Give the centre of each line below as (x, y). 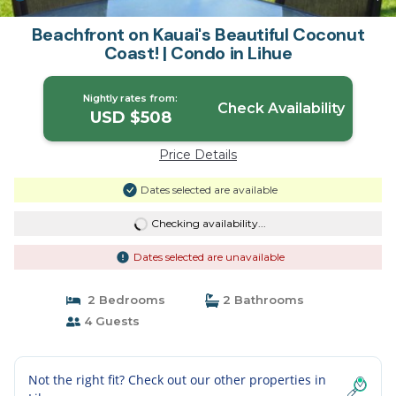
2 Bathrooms (262, 300)
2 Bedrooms (122, 300)
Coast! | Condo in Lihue (198, 53)
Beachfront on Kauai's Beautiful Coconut (198, 34)
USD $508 (130, 118)
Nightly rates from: (131, 98)
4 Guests (110, 321)
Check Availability (281, 108)
